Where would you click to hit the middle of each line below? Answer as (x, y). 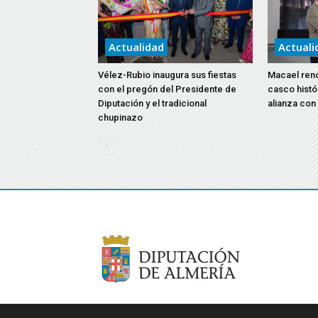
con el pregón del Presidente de (167, 89)
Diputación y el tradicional (152, 103)
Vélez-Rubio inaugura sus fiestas (167, 75)
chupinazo (120, 117)
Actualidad (136, 47)
